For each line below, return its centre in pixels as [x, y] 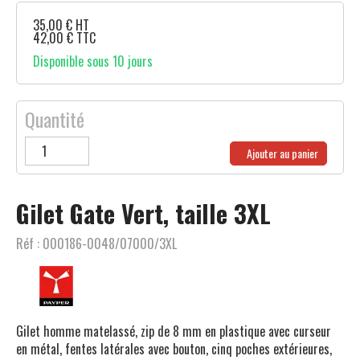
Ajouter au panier [282, 153]
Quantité [55, 119]
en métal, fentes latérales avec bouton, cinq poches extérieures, [174, 349]
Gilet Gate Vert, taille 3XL [143, 213]
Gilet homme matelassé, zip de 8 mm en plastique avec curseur [174, 331]
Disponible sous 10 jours [93, 61]
